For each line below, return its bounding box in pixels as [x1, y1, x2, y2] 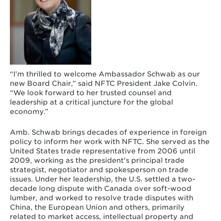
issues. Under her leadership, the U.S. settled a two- [9, 175, 195, 184]
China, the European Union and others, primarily [9, 203, 184, 212]
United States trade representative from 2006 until [9, 147, 195, 155]
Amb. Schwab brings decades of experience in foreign [9, 128, 207, 137]
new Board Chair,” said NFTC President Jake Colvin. [9, 79, 197, 87]
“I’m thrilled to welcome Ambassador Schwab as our [9, 70, 200, 78]
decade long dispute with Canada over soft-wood [9, 184, 191, 193]
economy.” [9, 107, 48, 115]
